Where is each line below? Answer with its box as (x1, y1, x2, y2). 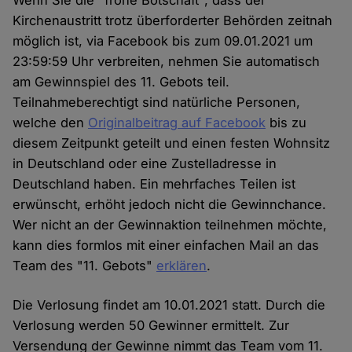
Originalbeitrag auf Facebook (88, 115, 266, 131)
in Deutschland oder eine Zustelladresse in (13, 156, 277, 172)
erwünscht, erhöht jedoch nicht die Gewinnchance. (13, 196, 327, 213)
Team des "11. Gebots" (13, 258, 157, 274)
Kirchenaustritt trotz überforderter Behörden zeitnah (13, 13, 333, 29)
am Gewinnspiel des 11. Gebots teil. (13, 74, 230, 90)
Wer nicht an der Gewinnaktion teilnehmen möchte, (13, 217, 328, 233)
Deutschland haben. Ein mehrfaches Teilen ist (13, 176, 296, 192)
